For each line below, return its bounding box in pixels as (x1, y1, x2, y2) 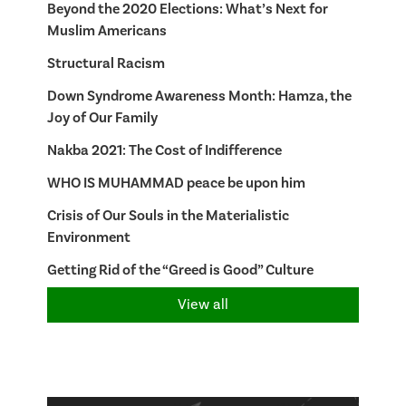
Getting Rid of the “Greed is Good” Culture (46, 260, 314, 279)
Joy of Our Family (46, 108, 158, 127)
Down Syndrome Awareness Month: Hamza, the (46, 86, 352, 105)
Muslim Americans (46, 21, 167, 40)
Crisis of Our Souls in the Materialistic (46, 206, 289, 225)
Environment (46, 227, 130, 246)
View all (177, 295, 228, 314)
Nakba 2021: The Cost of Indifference (46, 140, 282, 159)
